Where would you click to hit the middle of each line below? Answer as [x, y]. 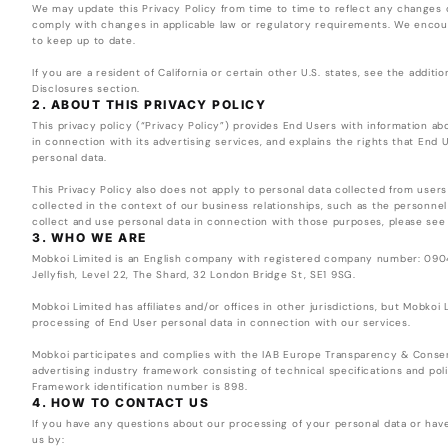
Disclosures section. [86, 89]
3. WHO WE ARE [89, 238]
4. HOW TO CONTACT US [120, 403]
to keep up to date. [84, 41]
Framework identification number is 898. [140, 387]
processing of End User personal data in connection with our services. [221, 323]
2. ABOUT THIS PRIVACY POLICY [149, 105]
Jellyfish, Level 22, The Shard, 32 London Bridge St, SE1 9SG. [194, 275]
